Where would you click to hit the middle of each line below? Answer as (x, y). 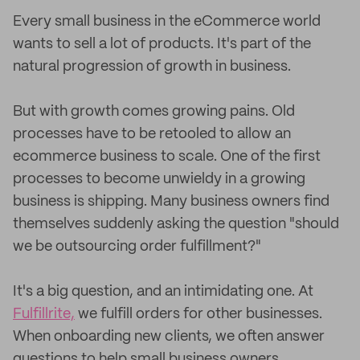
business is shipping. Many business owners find (171, 202)
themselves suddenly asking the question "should (176, 224)
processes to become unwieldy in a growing (159, 179)
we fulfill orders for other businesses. (198, 314)
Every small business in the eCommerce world (167, 22)
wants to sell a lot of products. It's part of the (162, 44)
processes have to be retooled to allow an (152, 134)
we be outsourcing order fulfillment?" (137, 247)
